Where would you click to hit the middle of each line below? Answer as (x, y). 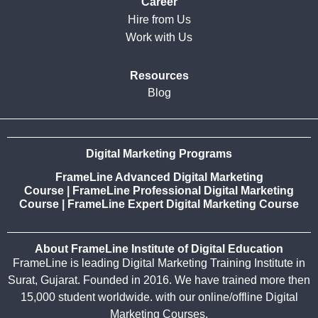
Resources (159, 76)
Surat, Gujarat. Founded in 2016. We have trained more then (159, 280)
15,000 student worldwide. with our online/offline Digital (159, 297)
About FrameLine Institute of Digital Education (159, 249)
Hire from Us (159, 19)
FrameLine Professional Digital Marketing (183, 191)
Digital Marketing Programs (159, 154)
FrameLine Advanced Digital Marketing (159, 177)
